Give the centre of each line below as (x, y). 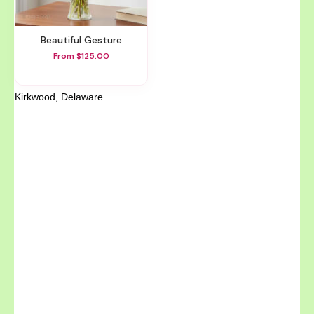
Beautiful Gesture (84, 40)
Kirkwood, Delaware (59, 97)
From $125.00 (81, 56)
